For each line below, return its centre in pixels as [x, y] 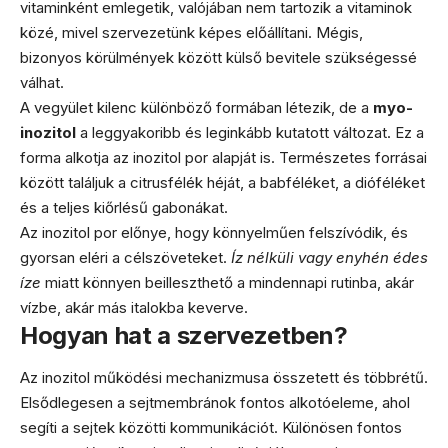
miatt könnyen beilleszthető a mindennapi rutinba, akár [227, 283]
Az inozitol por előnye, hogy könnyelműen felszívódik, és [214, 233]
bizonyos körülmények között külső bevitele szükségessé [218, 58]
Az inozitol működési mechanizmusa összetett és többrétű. [224, 377]
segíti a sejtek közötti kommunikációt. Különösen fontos [211, 427]
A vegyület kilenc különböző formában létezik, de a [196, 108]
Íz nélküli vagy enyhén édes [329, 258]
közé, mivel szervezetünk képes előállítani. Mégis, [191, 33]
